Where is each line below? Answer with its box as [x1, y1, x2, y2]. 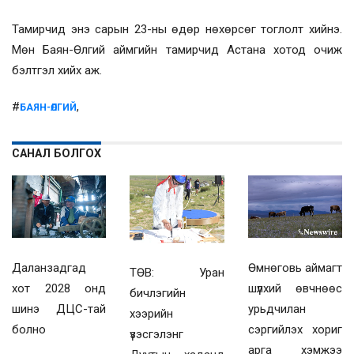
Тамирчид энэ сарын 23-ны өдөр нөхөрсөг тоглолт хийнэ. [12, 21, 342, 36]
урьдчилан [247, 302, 306, 317]
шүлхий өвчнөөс [247, 281, 342, 296]
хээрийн [130, 307, 174, 322]
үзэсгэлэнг [130, 327, 184, 342]
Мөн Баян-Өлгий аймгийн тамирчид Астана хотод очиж [12, 42, 342, 57]
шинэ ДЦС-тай [12, 302, 107, 317]
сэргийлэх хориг [247, 322, 342, 337]
